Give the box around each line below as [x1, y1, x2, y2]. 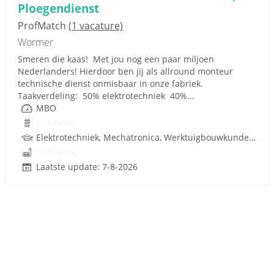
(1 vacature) [68, 19, 123, 32]
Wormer [18, 35, 53, 49]
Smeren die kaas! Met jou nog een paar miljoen [18, 53, 214, 65]
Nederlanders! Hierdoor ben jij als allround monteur [18, 65, 233, 77]
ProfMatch [18, 19, 68, 32]
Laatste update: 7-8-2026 [36, 161, 138, 172]
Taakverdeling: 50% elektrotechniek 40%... [18, 90, 194, 102]
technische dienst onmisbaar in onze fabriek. [18, 78, 206, 89]
